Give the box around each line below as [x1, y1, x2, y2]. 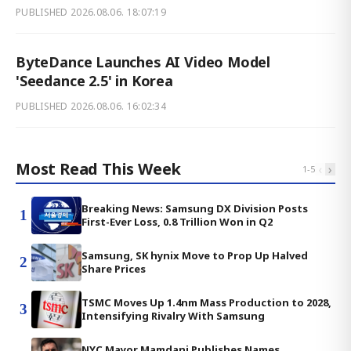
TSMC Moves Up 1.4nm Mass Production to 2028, [81, 295, 331, 309]
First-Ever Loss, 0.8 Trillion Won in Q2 [81, 214, 273, 229]
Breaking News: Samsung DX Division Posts [81, 201, 308, 215]
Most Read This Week [16, 157, 182, 179]
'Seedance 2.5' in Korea [16, 71, 173, 90]
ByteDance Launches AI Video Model [16, 52, 271, 71]
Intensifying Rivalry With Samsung [81, 308, 265, 323]
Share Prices [81, 261, 146, 276]
